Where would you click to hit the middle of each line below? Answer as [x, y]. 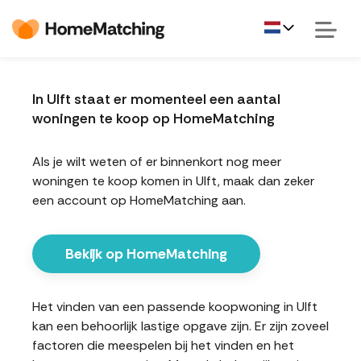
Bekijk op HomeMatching [146, 254]
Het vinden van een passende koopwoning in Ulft [175, 307]
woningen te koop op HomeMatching [154, 118]
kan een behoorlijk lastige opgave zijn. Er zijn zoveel [180, 326]
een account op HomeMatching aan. [139, 200]
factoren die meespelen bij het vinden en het [163, 345]
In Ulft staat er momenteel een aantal [156, 99]
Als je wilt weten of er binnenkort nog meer [157, 162]
